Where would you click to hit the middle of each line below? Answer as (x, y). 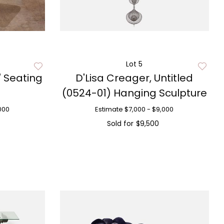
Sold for (120, 123)
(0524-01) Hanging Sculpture (134, 93)
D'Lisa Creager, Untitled (134, 78)
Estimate (109, 109)
